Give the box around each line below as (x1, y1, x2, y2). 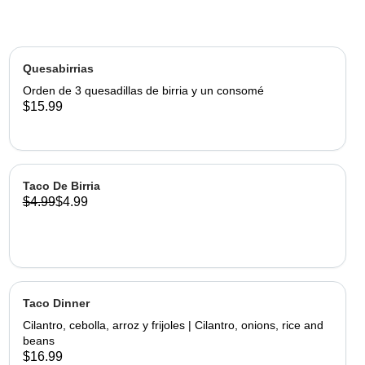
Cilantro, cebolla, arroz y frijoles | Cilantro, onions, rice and (22, 319, 323, 332)
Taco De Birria (22, 179, 100, 192)
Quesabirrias (22, 62, 94, 75)
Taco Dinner (22, 297, 90, 310)
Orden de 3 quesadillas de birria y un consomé (22, 84, 264, 97)
